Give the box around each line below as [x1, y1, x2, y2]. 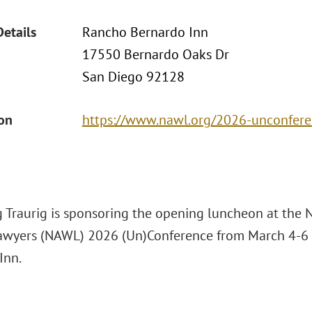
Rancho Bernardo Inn [81, 23, 208, 41]
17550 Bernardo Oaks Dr [81, 45, 229, 63]
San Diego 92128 [81, 68, 185, 86]
